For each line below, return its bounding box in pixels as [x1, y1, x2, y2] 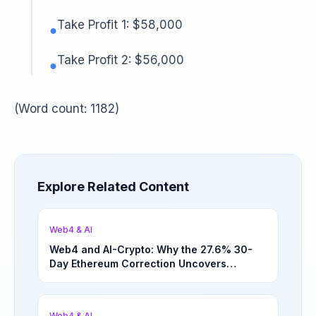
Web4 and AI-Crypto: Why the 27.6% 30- [49, 243, 253, 255]
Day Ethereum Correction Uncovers [49, 257, 226, 269]
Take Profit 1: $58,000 [57, 18, 183, 32]
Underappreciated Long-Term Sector [49, 272, 236, 284]
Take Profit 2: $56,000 [57, 53, 184, 67]
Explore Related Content [37, 179, 189, 194]
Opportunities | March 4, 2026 [49, 286, 202, 298]
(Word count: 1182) [14, 102, 119, 116]
